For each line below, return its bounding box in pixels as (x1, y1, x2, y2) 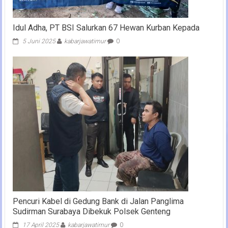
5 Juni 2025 (22, 37, 55, 45)
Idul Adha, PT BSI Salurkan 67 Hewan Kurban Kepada (12, 22, 199, 33)
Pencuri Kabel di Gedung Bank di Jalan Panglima (12, 196, 184, 206)
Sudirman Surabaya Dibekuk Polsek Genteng (12, 206, 170, 216)
